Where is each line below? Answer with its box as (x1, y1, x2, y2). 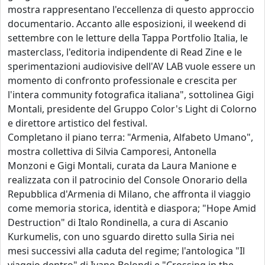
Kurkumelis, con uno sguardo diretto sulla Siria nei (8, 230, 234, 244)
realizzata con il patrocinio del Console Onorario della (8, 173, 247, 187)
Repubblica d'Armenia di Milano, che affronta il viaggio (8, 188, 251, 201)
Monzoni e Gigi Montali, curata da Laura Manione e (8, 159, 237, 173)
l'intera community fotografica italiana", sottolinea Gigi (8, 88, 254, 102)
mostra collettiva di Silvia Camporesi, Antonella (8, 145, 216, 159)
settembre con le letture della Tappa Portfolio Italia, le (8, 31, 248, 45)
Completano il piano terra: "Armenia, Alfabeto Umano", (8, 131, 253, 144)
